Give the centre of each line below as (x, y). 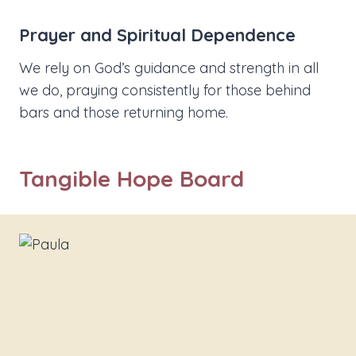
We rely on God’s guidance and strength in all (169, 68)
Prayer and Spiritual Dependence (157, 35)
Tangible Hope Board (132, 179)
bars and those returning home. (124, 113)
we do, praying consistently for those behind (165, 91)
